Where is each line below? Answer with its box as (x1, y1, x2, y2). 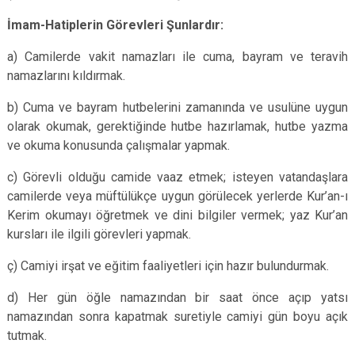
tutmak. (7, 328, 47, 343)
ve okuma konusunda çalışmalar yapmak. (7, 138, 230, 153)
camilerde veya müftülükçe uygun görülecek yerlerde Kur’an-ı (7, 189, 348, 204)
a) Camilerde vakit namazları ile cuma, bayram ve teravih (7, 49, 348, 64)
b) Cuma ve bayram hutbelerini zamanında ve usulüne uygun (7, 100, 348, 115)
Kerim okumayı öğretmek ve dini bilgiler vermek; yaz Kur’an (7, 208, 348, 223)
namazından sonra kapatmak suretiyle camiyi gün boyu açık (7, 309, 348, 324)
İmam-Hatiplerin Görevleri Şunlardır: (7, 17, 223, 32)
